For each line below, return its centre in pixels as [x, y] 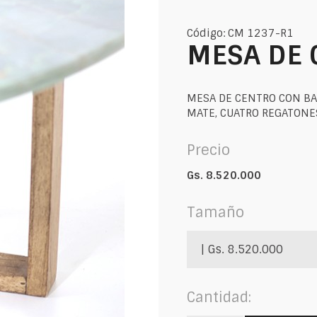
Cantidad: [219, 297]
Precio [208, 150]
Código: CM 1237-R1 [240, 33]
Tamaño [215, 212]
